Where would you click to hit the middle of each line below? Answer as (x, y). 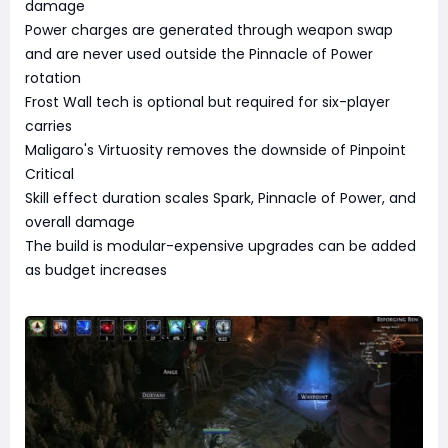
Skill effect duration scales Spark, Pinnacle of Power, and (220, 198)
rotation (53, 78)
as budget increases (96, 270)
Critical (49, 174)
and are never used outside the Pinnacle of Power (199, 54)
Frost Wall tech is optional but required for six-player (207, 102)
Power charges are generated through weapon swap (209, 30)
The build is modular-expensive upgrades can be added (220, 246)
